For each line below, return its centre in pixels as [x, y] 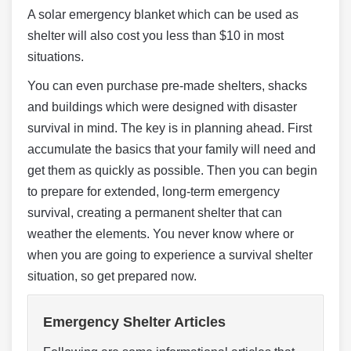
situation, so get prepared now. [112, 276]
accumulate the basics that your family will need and [172, 149]
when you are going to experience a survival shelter [170, 255]
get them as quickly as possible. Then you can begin [172, 170]
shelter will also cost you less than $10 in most [156, 36]
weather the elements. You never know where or [161, 234]
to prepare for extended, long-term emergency [154, 192]
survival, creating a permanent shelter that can [155, 213]
